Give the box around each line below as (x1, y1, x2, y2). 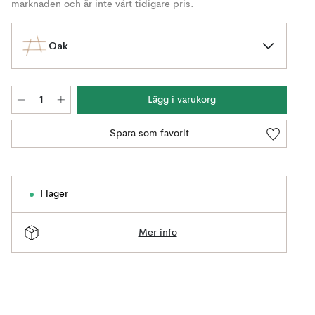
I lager (40, 189, 68, 199)
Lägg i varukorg (148, 95, 216, 105)
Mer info (138, 227, 177, 238)
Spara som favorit (109, 129, 189, 139)
